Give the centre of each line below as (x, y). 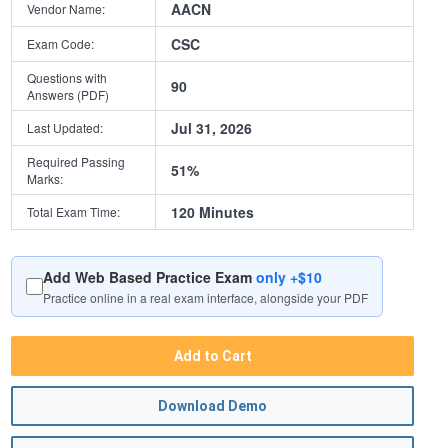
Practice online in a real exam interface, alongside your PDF (206, 298)
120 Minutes (213, 212)
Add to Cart (212, 356)
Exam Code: (61, 44)
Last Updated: (65, 128)
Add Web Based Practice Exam (150, 277)
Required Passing (76, 162)
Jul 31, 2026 (212, 128)
